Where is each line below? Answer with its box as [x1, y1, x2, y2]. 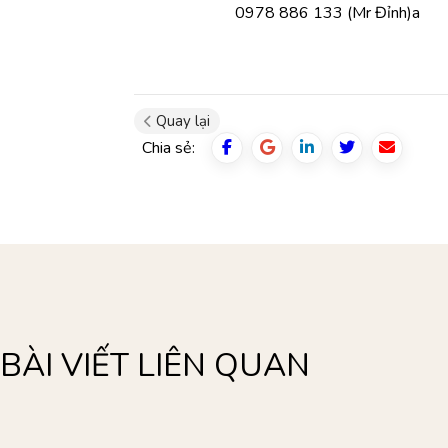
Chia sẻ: [142, 137, 196, 159]
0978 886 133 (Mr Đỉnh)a [235, 2, 421, 24]
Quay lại [156, 111, 211, 131]
